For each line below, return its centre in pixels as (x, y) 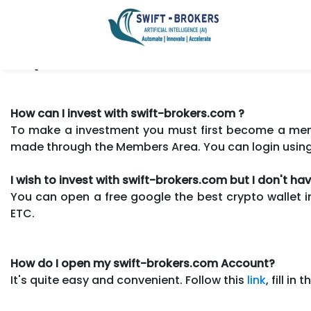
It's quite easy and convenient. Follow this (129, 280)
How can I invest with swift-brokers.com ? (127, 114)
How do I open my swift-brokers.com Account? (143, 263)
